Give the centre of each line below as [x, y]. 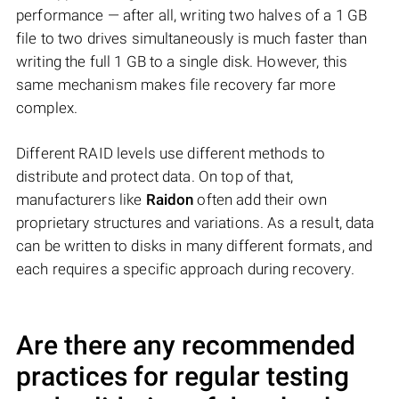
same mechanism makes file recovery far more [176, 85]
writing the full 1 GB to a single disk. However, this [182, 62]
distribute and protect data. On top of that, [155, 177]
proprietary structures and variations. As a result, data [195, 223]
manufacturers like [81, 200]
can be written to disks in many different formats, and [195, 246]
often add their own [261, 200]
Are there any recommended [186, 346]
